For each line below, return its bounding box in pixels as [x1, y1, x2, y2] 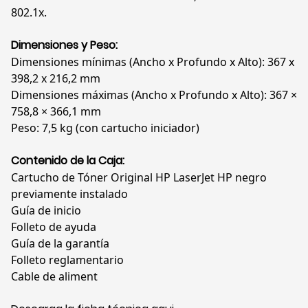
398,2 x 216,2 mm [11, 71, 100, 87]
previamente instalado [11, 186, 128, 202]
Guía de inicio [11, 203, 81, 219]
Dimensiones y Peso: [11, 37, 118, 54]
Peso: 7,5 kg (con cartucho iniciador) [11, 120, 199, 136]
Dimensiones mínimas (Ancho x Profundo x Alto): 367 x [11, 54, 294, 70]
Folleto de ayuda [11, 219, 96, 235]
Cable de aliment [11, 269, 98, 285]
